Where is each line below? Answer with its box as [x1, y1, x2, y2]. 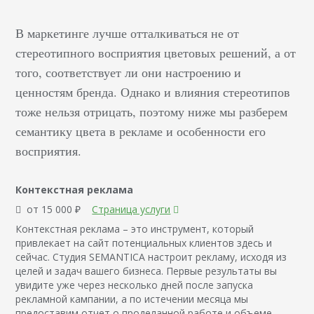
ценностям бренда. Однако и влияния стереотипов [15, 83, 291, 101]
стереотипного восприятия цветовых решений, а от [15, 44, 296, 62]
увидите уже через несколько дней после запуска [15, 278, 254, 292]
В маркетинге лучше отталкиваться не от [15, 25, 240, 42]
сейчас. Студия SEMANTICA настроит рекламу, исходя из [15, 250, 287, 264]
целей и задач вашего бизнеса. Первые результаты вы [15, 264, 278, 278]
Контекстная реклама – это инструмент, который [15, 222, 254, 236]
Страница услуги [92, 203, 171, 217]
